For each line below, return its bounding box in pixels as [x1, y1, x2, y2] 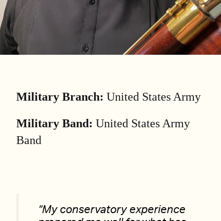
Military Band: [16, 117, 96, 130]
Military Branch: [16, 90, 104, 103]
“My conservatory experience [38, 205, 185, 215]
